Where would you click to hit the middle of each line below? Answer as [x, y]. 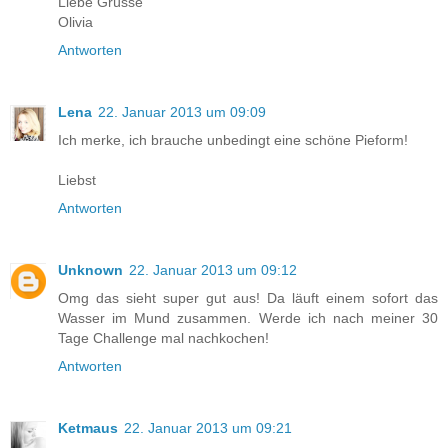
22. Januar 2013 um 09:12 [213, 270]
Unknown [90, 270]
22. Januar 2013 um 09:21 [208, 428]
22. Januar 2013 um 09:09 [182, 112]
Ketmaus [88, 428]
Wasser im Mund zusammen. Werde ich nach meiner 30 [248, 318]
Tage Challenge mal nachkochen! [163, 338]
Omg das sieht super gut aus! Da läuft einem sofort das [248, 298]
